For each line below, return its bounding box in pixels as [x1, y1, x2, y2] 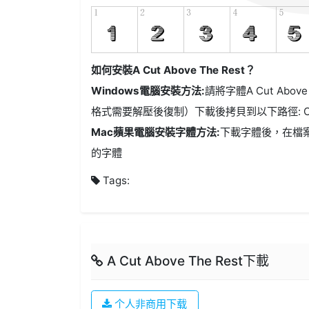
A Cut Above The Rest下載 [103, 253, 270, 270]
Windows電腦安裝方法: [91, 84, 206, 98]
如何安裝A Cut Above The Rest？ [91, 63, 256, 77]
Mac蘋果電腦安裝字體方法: [91, 126, 221, 139]
